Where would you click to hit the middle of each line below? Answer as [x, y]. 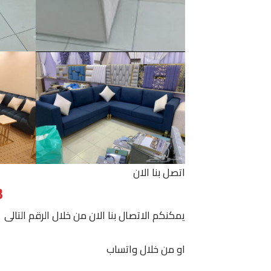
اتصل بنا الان [159, 173]
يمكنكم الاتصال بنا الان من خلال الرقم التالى [95, 216]
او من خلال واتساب [146, 250]
